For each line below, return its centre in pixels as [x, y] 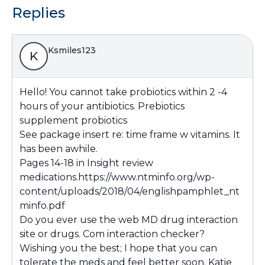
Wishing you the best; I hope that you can [118, 248]
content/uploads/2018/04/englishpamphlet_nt [130, 191]
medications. [49, 177]
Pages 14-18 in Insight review [86, 163]
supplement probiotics [73, 120]
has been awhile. [59, 149]
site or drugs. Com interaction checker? [112, 234]
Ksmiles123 [72, 50]
